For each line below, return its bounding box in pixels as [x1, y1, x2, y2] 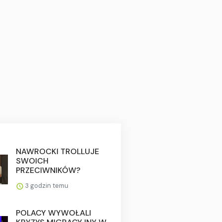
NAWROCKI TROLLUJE [15, 146, 99, 157]
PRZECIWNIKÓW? [15, 165, 80, 176]
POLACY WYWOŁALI [15, 208, 91, 219]
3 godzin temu [23, 181, 68, 190]
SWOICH [15, 156, 49, 166]
